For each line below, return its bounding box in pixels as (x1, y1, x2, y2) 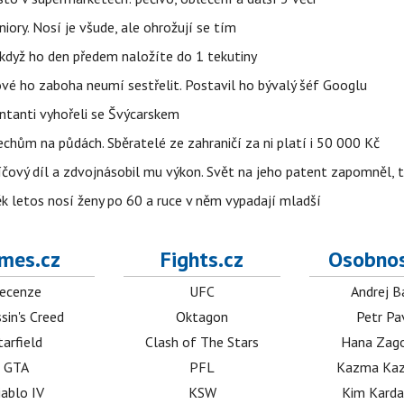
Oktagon (176, 308, 229, 326)
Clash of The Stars (145, 333, 260, 351)
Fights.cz (161, 245, 244, 273)
